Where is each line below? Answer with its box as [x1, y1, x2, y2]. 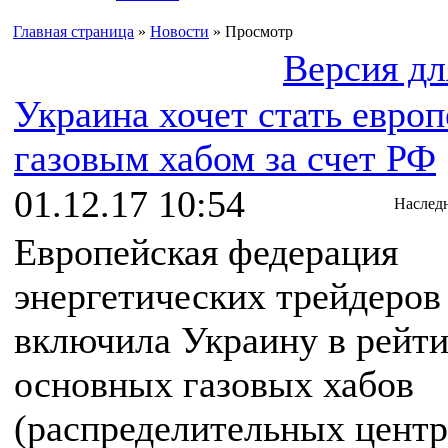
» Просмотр [209, 23, 293, 40]
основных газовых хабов [14, 363, 414, 405]
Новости [150, 23, 209, 40]
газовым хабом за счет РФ [14, 137, 436, 179]
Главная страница [13, 23, 134, 40]
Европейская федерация [14, 231, 398, 273]
